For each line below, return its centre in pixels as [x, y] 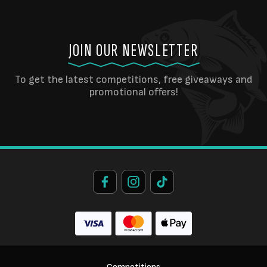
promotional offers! [133, 92]
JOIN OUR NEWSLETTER [133, 51]
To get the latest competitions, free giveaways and [133, 80]
